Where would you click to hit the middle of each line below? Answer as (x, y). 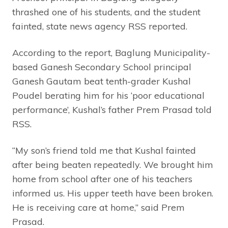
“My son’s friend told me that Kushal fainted (104, 150)
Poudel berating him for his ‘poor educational (108, 95)
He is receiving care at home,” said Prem (98, 207)
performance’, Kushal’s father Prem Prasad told (112, 110)
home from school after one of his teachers (102, 179)
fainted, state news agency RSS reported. (100, 26)
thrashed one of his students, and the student (106, 12)
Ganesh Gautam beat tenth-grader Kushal (102, 81)
